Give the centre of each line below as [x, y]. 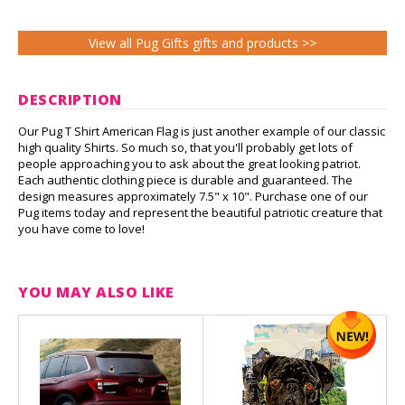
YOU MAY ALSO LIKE [96, 292]
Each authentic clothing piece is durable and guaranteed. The [185, 180]
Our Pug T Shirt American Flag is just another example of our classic [202, 132]
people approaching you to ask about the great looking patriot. [189, 164]
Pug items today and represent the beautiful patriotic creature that [200, 213]
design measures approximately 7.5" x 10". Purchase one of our [193, 197]
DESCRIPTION [70, 100]
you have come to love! [81, 229]
